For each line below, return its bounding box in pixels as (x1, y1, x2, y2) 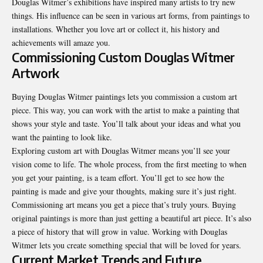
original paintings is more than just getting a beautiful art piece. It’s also (12, 212, 251, 224)
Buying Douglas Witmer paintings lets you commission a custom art (12, 90, 237, 102)
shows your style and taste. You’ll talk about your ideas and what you (12, 117, 241, 129)
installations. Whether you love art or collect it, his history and (12, 23, 220, 35)
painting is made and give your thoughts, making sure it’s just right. (12, 185, 237, 197)
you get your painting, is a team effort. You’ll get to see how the (12, 171, 224, 183)
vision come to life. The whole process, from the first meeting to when (12, 158, 247, 170)
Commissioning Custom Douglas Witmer (12, 49, 235, 66)
